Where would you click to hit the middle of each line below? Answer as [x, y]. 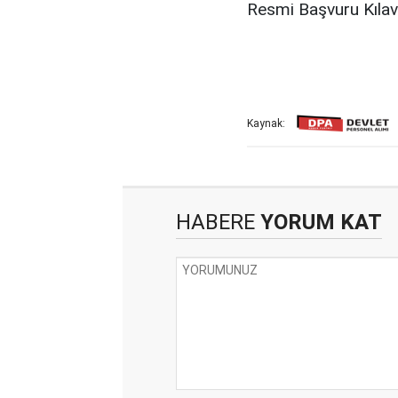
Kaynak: [266, 124]
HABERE [215, 222]
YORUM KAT [318, 222]
